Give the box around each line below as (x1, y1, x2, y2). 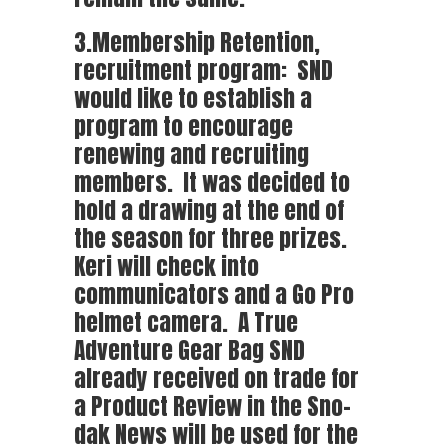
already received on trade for (74, 359, 359, 396)
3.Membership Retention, (74, 23, 320, 60)
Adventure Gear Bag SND (74, 331, 305, 368)
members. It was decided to (74, 163, 350, 200)
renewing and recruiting (74, 135, 309, 172)
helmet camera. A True (74, 303, 298, 340)
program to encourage (74, 107, 293, 144)
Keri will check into (74, 247, 259, 284)
